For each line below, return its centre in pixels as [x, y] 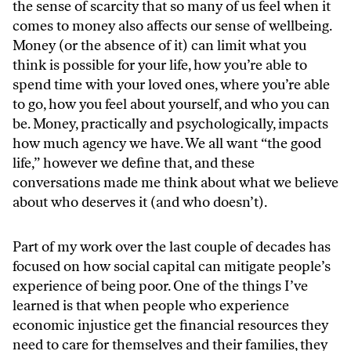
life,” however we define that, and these [134, 163]
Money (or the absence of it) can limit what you [159, 45]
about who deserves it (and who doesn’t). [140, 202]
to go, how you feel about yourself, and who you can [171, 104]
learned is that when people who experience [151, 305]
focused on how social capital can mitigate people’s [172, 266]
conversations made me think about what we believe [175, 182]
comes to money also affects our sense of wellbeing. [172, 25]
